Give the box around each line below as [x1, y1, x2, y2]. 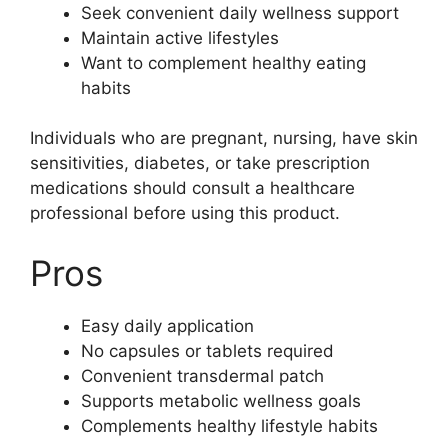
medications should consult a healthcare [30, 178, 355, 199]
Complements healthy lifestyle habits [81, 415, 378, 436]
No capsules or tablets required [81, 340, 334, 361]
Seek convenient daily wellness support [81, 2, 399, 23]
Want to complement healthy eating [81, 52, 366, 73]
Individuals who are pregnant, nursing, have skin [30, 128, 418, 149]
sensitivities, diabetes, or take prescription [30, 153, 370, 174]
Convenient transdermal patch [81, 365, 324, 386]
